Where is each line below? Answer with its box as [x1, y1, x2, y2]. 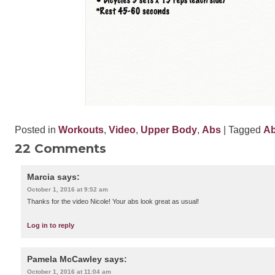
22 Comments [15, 141, 106, 157]
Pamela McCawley [27, 254, 102, 264]
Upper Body [141, 125, 197, 136]
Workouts [58, 125, 104, 136]
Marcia [27, 172, 55, 182]
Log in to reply [27, 222, 74, 230]
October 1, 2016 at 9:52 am [27, 186, 108, 193]
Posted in [15, 125, 58, 136]
